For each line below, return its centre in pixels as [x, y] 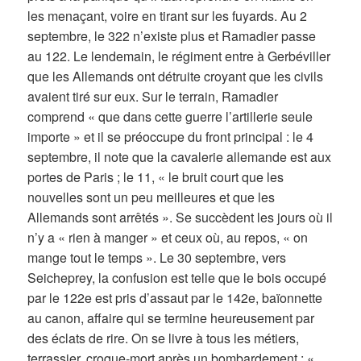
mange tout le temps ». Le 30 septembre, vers [157, 258]
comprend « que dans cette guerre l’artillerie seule [170, 117]
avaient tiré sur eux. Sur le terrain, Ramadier [153, 97]
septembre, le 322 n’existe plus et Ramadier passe [172, 36]
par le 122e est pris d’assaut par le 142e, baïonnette [175, 298]
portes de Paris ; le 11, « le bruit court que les [156, 177]
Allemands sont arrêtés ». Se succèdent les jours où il [180, 218]
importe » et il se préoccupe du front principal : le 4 [171, 137]
